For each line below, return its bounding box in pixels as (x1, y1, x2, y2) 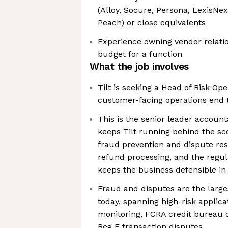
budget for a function (98, 49, 182, 59)
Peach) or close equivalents (98, 18, 206, 27)
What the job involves (90, 61, 189, 72)
